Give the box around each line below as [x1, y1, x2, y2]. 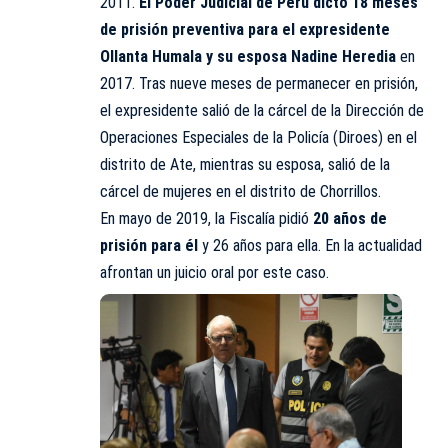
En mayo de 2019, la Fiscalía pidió [100, 209, 313, 229]
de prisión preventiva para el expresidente [100, 20, 390, 40]
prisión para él [100, 236, 202, 256]
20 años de [313, 209, 387, 229]
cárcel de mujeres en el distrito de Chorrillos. [100, 182, 381, 202]
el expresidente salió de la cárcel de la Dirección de [100, 101, 424, 121]
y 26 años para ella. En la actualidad [202, 236, 422, 256]
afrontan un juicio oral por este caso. [100, 263, 329, 283]
